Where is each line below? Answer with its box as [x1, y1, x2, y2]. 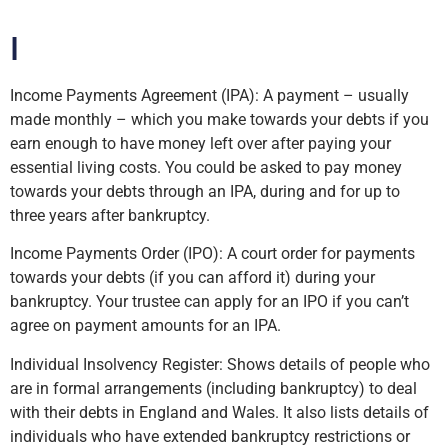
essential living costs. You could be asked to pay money [10, 158, 402, 178]
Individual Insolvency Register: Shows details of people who [10, 354, 430, 374]
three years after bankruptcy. [10, 206, 210, 226]
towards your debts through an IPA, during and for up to [10, 182, 400, 202]
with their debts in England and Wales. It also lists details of [10, 402, 429, 422]
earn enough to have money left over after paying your [10, 134, 391, 154]
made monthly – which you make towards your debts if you [10, 110, 429, 130]
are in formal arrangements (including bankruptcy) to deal [10, 378, 417, 398]
